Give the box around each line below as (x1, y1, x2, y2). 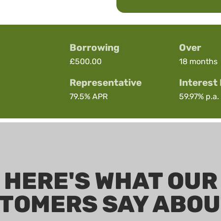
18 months (179, 56, 218, 66)
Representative (70, 76, 142, 88)
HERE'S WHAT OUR (3, 167, 218, 195)
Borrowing (70, 41, 119, 53)
